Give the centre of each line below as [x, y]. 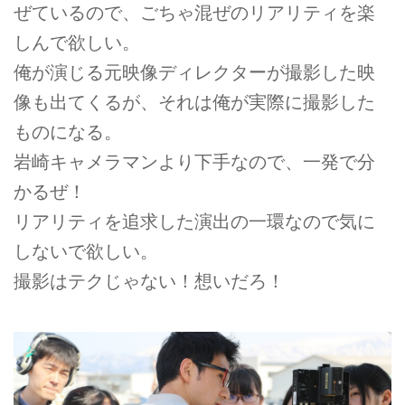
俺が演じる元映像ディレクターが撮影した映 [194, 72]
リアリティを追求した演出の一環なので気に [194, 221]
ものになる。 [68, 132]
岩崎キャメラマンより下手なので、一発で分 [194, 161]
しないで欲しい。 [86, 251]
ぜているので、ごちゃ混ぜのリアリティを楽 [194, 12]
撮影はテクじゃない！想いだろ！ [149, 281]
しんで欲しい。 [77, 42]
